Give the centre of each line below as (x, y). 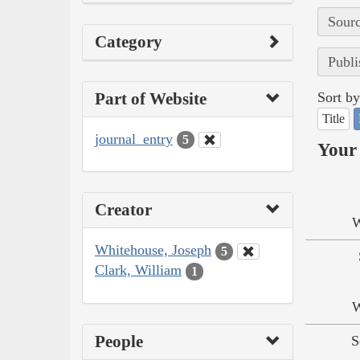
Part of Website (151, 98)
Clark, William (138, 270)
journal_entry (134, 139)
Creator (123, 210)
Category (129, 41)
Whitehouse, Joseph (153, 250)
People (119, 341)
